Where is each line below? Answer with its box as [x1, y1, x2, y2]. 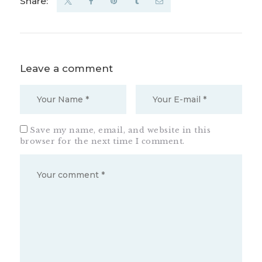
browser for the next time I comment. [19, 136, 185, 146]
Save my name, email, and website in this [30, 125, 211, 135]
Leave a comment [19, 63, 113, 75]
